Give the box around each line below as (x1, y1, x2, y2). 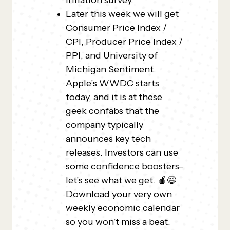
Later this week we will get (66, 8, 179, 20)
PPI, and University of (66, 50, 158, 61)
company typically (66, 119, 143, 130)
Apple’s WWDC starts (66, 78, 159, 89)
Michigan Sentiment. (66, 64, 156, 75)
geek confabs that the (66, 105, 159, 117)
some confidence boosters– (66, 161, 184, 172)
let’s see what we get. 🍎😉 (66, 175, 176, 186)
